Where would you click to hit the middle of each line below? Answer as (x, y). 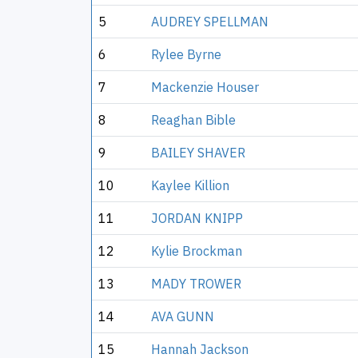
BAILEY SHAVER (198, 153)
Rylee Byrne (186, 54)
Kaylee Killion (190, 185)
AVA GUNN (183, 316)
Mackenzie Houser (205, 87)
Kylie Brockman (197, 251)
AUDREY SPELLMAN (210, 22)
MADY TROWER (196, 284)
